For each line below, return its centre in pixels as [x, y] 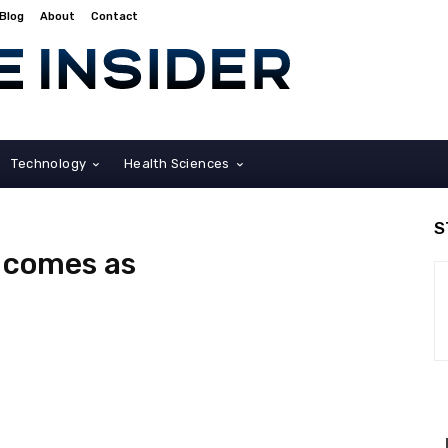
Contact [114, 16]
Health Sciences [176, 163]
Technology [49, 163]
